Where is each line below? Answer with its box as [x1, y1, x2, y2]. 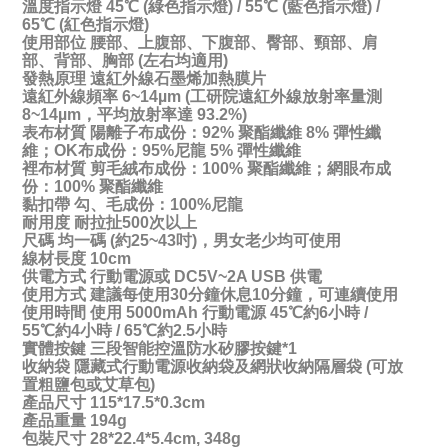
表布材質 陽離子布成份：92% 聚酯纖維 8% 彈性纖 [22, 124, 381, 142]
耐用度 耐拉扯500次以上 [22, 214, 197, 232]
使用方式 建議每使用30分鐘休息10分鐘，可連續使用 [22, 286, 398, 304]
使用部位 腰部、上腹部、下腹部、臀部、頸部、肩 [22, 34, 378, 52]
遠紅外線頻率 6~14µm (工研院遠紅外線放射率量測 [22, 88, 382, 106]
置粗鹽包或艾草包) [22, 376, 155, 394]
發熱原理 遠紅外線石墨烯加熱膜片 [22, 70, 266, 88]
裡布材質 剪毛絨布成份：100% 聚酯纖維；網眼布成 [22, 160, 391, 178]
